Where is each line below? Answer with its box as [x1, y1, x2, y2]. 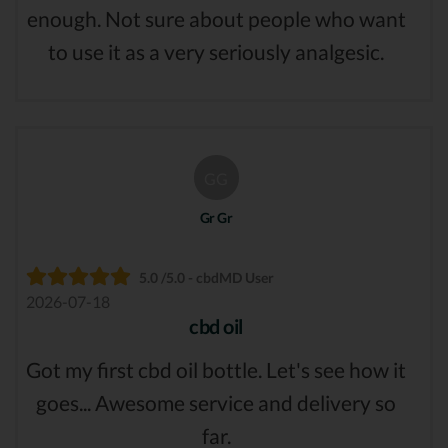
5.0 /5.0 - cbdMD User [139, 269, 274, 287]
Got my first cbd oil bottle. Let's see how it [26, 357, 406, 383]
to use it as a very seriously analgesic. [48, 38, 384, 64]
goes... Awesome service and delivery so [36, 390, 396, 416]
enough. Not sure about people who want [26, 5, 406, 31]
